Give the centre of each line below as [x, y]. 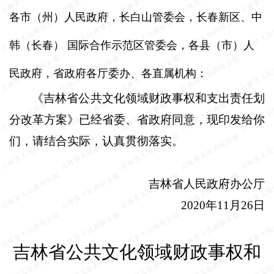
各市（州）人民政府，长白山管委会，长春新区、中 [136, 17]
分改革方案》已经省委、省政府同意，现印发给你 [137, 119]
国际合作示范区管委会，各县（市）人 [161, 45]
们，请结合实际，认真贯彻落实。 [96, 141]
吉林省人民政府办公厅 [207, 183]
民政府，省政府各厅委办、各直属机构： [108, 73]
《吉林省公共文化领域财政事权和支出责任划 [148, 98]
